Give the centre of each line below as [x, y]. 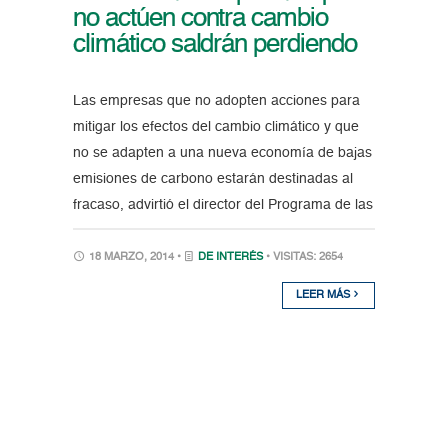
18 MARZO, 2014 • [134, 257]
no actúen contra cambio [200, 18]
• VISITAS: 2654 [304, 257]
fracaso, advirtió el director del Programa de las [222, 204]
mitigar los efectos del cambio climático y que [215, 126]
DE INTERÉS [230, 257]
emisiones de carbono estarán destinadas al [212, 178]
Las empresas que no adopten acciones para [216, 100]
